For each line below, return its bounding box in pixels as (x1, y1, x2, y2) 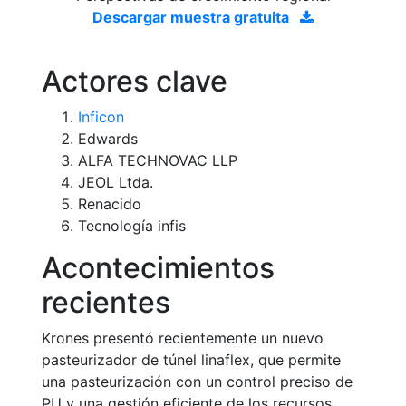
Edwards (78, 129, 138, 148)
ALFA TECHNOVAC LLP (78, 150, 237, 169)
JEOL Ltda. (78, 172, 153, 191)
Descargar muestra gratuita (92, 7, 293, 26)
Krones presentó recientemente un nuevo (42, 328, 324, 347)
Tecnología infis (78, 216, 186, 235)
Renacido (78, 194, 141, 213)
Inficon (78, 107, 124, 126)
